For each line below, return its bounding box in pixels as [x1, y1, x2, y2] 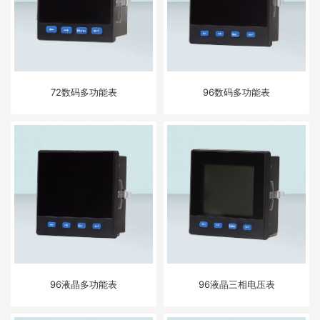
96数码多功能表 [203, 86, 270, 99]
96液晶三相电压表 [198, 279, 275, 291]
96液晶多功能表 [50, 279, 117, 291]
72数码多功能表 [50, 86, 117, 99]
